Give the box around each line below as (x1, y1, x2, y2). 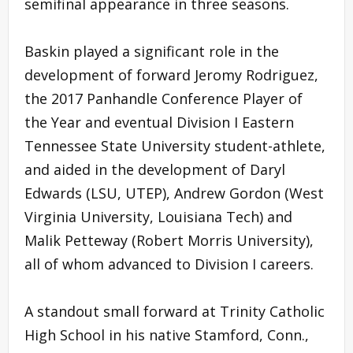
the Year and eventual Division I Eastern (24, 112, 294, 132)
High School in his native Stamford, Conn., (24, 325, 309, 344)
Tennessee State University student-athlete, (24, 136, 325, 155)
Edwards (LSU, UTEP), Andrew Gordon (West (24, 183, 324, 203)
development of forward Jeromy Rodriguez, (24, 65, 318, 84)
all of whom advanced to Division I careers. (24, 254, 314, 273)
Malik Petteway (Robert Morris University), (24, 230, 314, 250)
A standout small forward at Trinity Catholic (24, 301, 325, 321)
